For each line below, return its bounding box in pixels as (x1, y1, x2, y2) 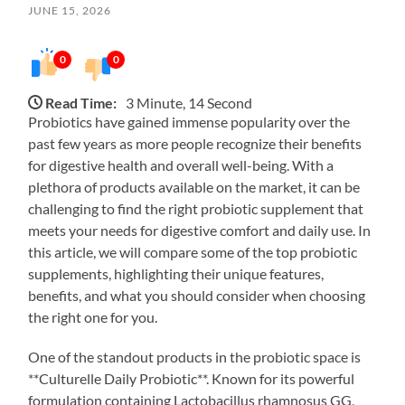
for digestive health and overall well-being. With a (28, 155, 334, 174)
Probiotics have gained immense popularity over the (28, 112, 351, 130)
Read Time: (45, 93, 118, 111)
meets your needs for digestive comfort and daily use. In (28, 221, 372, 239)
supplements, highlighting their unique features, (28, 264, 325, 282)
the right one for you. (28, 307, 158, 325)
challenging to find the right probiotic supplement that (28, 199, 364, 217)
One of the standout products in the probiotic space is (28, 347, 362, 365)
